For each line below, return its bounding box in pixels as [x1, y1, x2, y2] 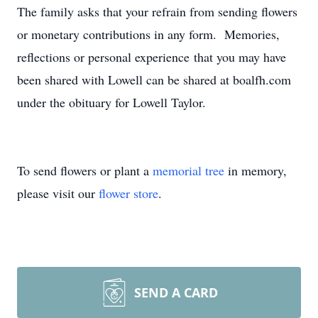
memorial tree [153, 162, 224, 179]
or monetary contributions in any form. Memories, [17, 26, 280, 43]
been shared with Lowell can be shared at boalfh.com [17, 71, 291, 88]
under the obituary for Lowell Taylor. [17, 94, 206, 111]
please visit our [17, 185, 99, 202]
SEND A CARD [134, 284, 218, 301]
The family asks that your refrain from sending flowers [17, 3, 297, 20]
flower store [99, 185, 158, 202]
